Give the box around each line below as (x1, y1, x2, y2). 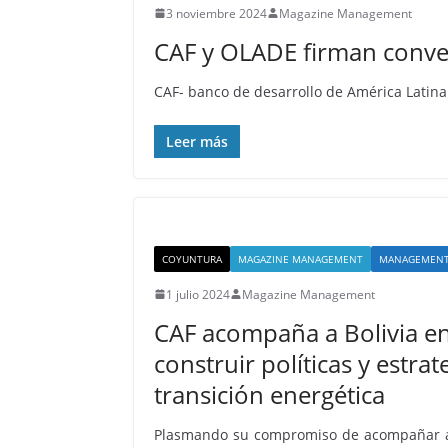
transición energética (154, 377, 386, 411)
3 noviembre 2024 (166, 4, 268, 22)
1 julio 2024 (166, 285, 231, 303)
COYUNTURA (162, 251, 223, 266)
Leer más (166, 131, 229, 151)
